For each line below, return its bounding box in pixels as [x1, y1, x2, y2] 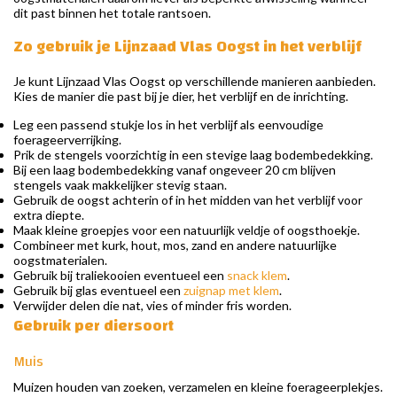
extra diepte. [13, 207, 84, 223]
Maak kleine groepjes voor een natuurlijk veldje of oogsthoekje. [13, 222, 360, 238]
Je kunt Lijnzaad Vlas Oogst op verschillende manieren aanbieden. [13, 74, 376, 90]
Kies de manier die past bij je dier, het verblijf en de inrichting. [13, 89, 348, 105]
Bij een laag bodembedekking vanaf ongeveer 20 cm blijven [13, 162, 336, 178]
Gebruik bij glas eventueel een [13, 283, 183, 299]
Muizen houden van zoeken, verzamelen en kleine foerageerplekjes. [13, 379, 383, 395]
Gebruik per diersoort [13, 311, 174, 341]
